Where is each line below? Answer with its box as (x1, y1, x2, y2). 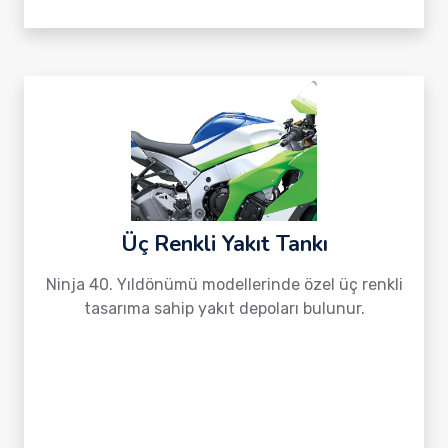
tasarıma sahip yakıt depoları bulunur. (83, 299, 365, 318)
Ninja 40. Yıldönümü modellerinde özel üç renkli (45, 275, 403, 294)
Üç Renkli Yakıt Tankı (120, 229, 328, 259)
